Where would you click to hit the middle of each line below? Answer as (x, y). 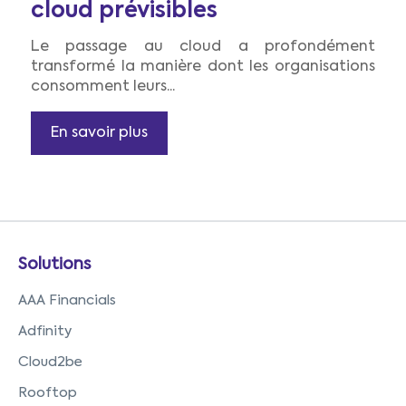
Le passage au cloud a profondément (203, 48)
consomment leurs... (103, 87)
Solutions (54, 265)
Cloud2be (50, 362)
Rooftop (48, 393)
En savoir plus (99, 134)
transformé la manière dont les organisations (203, 68)
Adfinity (45, 332)
